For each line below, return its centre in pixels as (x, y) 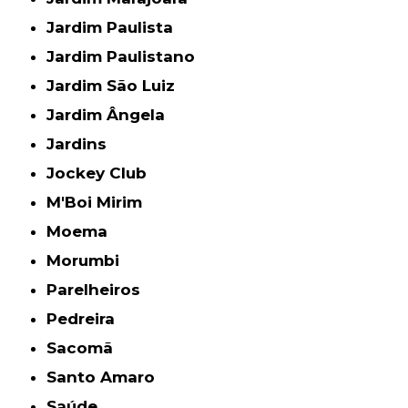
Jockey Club (101, 173)
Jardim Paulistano (125, 57)
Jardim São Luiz (115, 86)
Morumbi (91, 261)
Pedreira (87, 319)
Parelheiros (99, 290)
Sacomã (85, 348)
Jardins (81, 144)
